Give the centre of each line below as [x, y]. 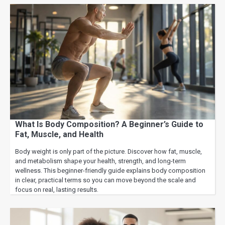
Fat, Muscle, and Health [59, 134]
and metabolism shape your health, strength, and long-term [100, 161]
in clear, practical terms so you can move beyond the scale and [105, 180]
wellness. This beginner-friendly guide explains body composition [110, 170]
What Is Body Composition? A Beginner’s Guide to [109, 124]
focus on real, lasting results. [57, 189]
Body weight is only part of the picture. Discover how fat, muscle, [108, 151]
